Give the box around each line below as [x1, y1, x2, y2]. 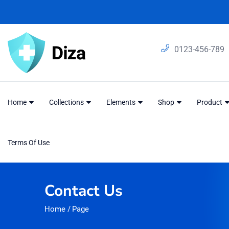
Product [197, 98, 224, 106]
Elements [106, 98, 137, 106]
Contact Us [44, 180, 123, 202]
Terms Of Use [8, 138, 50, 147]
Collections [49, 98, 85, 106]
